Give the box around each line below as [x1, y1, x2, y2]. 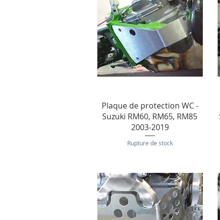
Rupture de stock [127, 139, 173, 147]
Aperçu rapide [126, 100, 174, 110]
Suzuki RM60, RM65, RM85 [102, 111, 198, 122]
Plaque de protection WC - [101, 100, 198, 111]
